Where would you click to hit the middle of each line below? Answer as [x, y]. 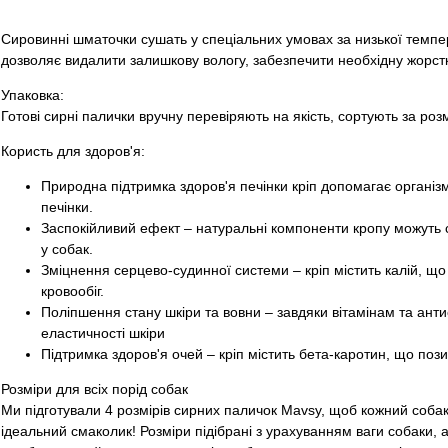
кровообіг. [72, 291]
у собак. [66, 249]
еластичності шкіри [102, 333]
